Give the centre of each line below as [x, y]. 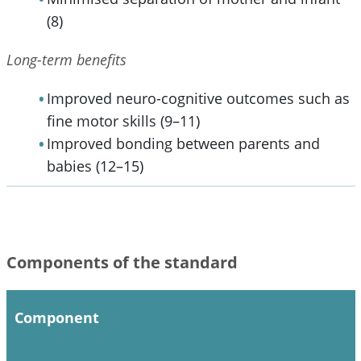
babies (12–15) [95, 166]
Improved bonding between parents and [183, 143]
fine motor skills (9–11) [123, 120]
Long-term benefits [66, 59]
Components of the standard [122, 262]
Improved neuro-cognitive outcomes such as [198, 98]
